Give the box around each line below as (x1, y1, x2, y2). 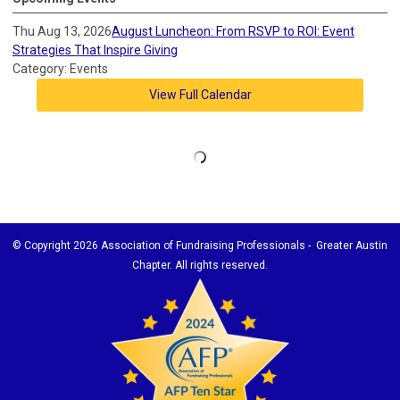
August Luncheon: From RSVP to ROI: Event (112, 23, 354, 38)
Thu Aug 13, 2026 (12, 23, 112, 38)
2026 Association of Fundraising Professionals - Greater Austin (73, 238, 387, 252)
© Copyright (12, 238, 73, 252)
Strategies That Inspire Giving (12, 42, 178, 57)
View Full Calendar (148, 87, 252, 102)
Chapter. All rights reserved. (132, 258, 268, 271)
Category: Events (12, 61, 108, 76)
